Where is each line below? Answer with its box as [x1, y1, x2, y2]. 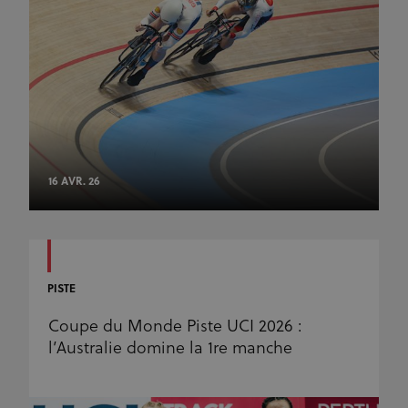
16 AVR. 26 [48, 175, 100, 189]
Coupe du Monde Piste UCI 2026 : [48, 317, 302, 337]
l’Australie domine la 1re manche [48, 339, 292, 359]
